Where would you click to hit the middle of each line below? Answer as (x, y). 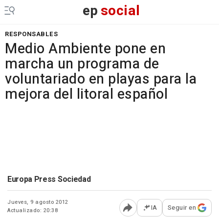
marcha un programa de (82, 64)
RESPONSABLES (31, 34)
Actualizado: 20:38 (33, 210)
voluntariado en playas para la (101, 79)
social (120, 11)
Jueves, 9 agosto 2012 (38, 202)
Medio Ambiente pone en (85, 49)
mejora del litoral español (86, 94)
